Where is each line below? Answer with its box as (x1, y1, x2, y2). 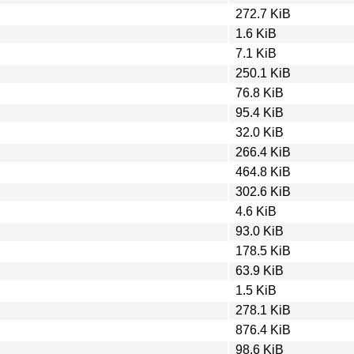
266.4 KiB (235, 145, 291, 159)
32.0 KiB (235, 125, 284, 139)
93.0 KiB (235, 224, 284, 238)
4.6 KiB (235, 204, 277, 218)
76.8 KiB (235, 85, 284, 100)
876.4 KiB (235, 322, 291, 337)
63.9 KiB (235, 263, 284, 277)
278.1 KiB (235, 303, 291, 317)
